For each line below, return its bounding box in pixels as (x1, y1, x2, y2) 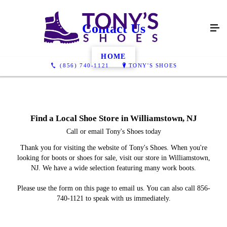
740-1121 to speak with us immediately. (56, 194, 171, 202)
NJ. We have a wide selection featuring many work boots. (31, 164, 196, 172)
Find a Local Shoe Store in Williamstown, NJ (30, 113, 197, 123)
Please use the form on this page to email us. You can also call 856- (17, 184, 210, 192)
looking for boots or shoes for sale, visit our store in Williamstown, (17, 154, 210, 162)
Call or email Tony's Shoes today (66, 127, 161, 135)
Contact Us (82, 21, 145, 36)
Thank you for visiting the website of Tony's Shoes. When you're (20, 143, 207, 152)
